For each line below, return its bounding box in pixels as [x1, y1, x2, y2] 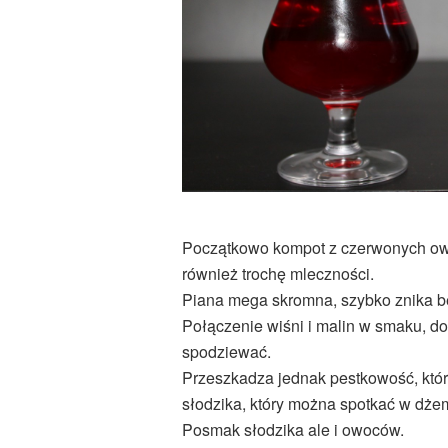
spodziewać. [182, 340, 271, 364]
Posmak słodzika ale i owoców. [182, 418, 404, 442]
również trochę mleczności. [182, 262, 374, 286]
